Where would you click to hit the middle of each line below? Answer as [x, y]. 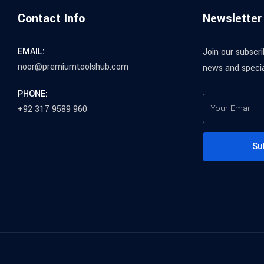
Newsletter [232, 19]
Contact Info [51, 19]
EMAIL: [31, 52]
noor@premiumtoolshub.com [73, 67]
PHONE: [32, 94]
